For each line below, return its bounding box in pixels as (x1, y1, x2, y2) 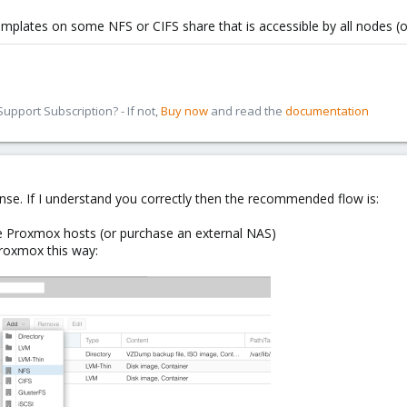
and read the (208, 103, 285, 119)
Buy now (161, 103, 208, 119)
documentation (285, 103, 369, 119)
